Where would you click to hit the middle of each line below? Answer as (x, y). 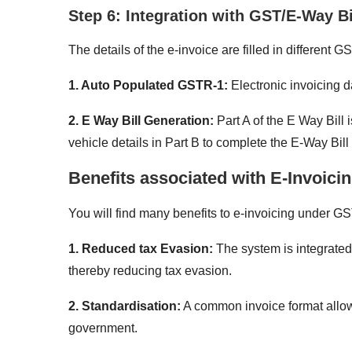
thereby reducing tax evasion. (150, 270)
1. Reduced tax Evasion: (141, 248)
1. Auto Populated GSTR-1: (148, 85)
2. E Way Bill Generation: (143, 120)
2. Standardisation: (125, 306)
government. (103, 328)
